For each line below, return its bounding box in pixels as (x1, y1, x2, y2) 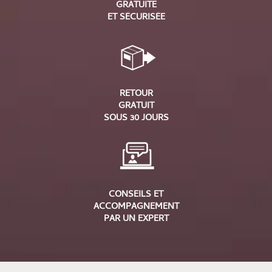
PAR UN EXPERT (103, 211, 169, 226)
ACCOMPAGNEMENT (93, 199, 179, 214)
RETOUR (119, 86, 153, 101)
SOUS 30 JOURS (103, 110, 169, 126)
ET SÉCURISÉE (107, 10, 165, 25)
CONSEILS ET (109, 187, 163, 202)
